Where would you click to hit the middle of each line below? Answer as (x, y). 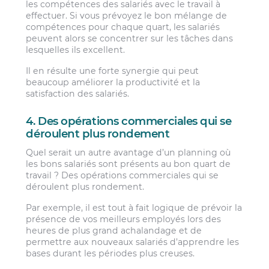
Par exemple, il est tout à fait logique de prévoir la (134, 208)
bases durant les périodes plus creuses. (110, 254)
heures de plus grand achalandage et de (114, 231)
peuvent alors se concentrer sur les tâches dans (130, 38)
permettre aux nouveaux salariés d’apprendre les (133, 242)
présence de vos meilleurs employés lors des (124, 219)
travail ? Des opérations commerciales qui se (122, 175)
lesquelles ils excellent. (76, 50)
